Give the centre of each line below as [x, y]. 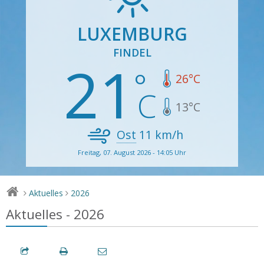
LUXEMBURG [132, 34]
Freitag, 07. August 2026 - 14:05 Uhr [132, 152]
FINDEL [132, 52]
